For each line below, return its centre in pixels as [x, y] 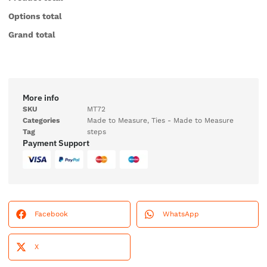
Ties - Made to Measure [193, 120]
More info [41, 97]
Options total [35, 16]
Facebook [51, 214]
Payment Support [56, 143]
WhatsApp [181, 214]
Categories [41, 120]
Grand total [32, 34]
